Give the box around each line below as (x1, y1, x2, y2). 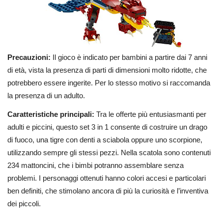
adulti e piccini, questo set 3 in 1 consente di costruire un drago (7, 123, 207, 132)
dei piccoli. (7, 199, 41, 208)
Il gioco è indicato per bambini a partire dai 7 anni (53, 53, 207, 61)
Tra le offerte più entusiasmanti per (96, 110, 206, 119)
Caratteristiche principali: (7, 110, 96, 119)
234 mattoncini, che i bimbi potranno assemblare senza (7, 161, 184, 170)
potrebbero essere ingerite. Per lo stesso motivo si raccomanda (7, 78, 210, 87)
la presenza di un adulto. (7, 91, 85, 100)
